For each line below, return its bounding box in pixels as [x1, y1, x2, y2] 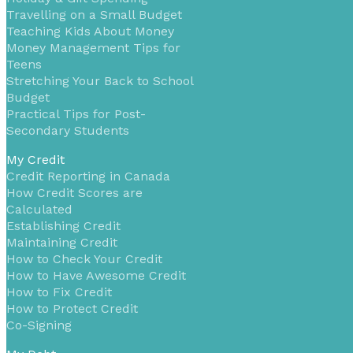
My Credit [6, 151, 65, 167]
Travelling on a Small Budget [6, 6, 182, 22]
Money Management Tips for [6, 39, 180, 55]
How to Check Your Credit [6, 251, 162, 266]
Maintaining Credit [6, 234, 117, 250]
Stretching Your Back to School [6, 72, 193, 88]
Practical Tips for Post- [6, 106, 146, 121]
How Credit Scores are [6, 184, 143, 200]
